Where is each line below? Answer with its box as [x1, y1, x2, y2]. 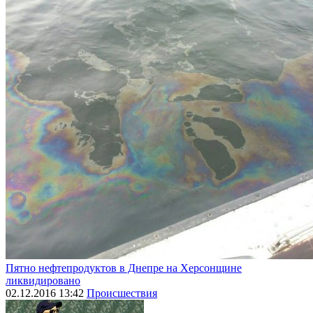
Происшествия [87, 287, 157, 300]
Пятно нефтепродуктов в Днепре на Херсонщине [6, 262, 242, 275]
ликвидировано [6, 275, 80, 287]
